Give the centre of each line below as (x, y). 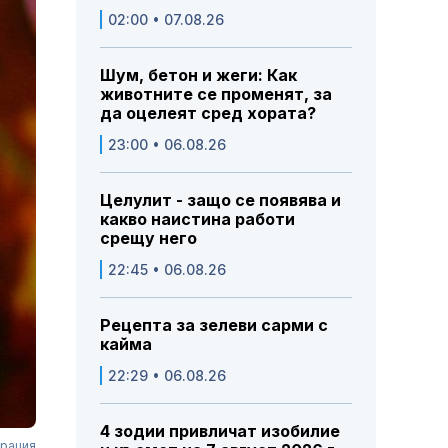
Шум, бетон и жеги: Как (198, 75)
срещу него (148, 238)
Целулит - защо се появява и (220, 200)
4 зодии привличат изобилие (220, 431)
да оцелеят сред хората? (208, 113)
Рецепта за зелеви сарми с (214, 325)
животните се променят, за (216, 94)
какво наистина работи (197, 219)
